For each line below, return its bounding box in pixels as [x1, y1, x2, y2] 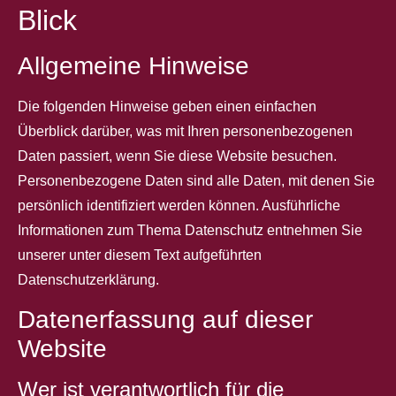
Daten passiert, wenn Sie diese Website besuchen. [18, 148, 337, 164]
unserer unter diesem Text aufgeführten [18, 247, 262, 263]
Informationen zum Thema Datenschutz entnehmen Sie [18, 223, 362, 238]
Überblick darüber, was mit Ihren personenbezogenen [18, 124, 353, 139]
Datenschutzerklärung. [18, 272, 159, 287]
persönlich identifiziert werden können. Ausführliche [18, 198, 340, 213]
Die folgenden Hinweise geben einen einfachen [18, 99, 316, 114]
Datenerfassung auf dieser [18, 306, 313, 334]
